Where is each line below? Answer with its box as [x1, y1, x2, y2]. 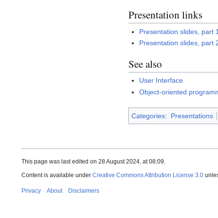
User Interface [139, 76, 183, 85]
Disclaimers [68, 187, 99, 194]
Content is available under [21, 171, 92, 179]
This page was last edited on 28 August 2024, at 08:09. [21, 158, 165, 165]
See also [128, 56, 162, 71]
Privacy [21, 187, 41, 194]
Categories [131, 111, 165, 120]
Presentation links [128, 7, 202, 21]
